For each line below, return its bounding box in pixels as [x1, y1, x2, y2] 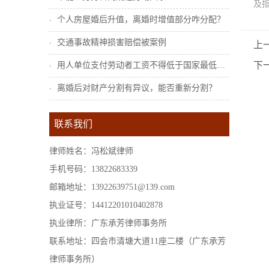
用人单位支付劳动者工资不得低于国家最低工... [57, 61, 217, 70]
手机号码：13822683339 [49, 165, 138, 174]
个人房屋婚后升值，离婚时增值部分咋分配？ [57, 15, 225, 24]
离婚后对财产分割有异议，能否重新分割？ [57, 83, 217, 92]
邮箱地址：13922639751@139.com [49, 183, 175, 192]
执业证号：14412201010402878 [49, 201, 163, 210]
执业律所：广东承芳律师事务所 [49, 219, 167, 228]
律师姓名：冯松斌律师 [49, 147, 133, 156]
